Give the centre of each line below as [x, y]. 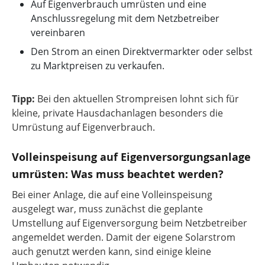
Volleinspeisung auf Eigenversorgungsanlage [131, 157]
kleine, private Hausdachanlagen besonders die [117, 113]
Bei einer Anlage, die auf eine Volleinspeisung [112, 195]
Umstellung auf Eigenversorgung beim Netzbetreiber [130, 223]
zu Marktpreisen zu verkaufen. [98, 66]
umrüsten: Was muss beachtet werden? [118, 174]
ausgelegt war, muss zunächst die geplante [107, 209]
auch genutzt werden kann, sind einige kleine [112, 251]
